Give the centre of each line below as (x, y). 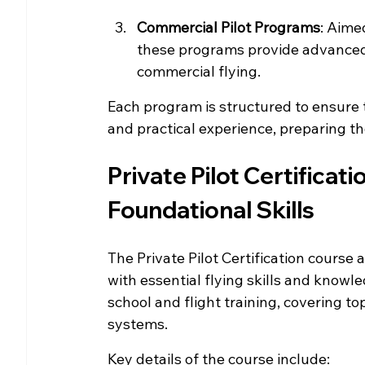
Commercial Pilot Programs (229, 27)
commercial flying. (199, 71)
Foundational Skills (211, 209)
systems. (138, 323)
